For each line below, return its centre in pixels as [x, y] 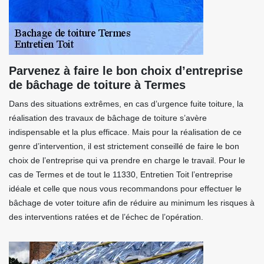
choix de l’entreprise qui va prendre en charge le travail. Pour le [127, 160]
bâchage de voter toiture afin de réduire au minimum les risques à [132, 203]
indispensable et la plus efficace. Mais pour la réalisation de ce [125, 132]
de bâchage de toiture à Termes [97, 85]
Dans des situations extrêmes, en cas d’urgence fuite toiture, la [126, 104]
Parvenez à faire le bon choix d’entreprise [126, 71]
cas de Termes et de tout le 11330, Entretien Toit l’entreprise [121, 174]
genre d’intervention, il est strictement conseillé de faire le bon [124, 146]
